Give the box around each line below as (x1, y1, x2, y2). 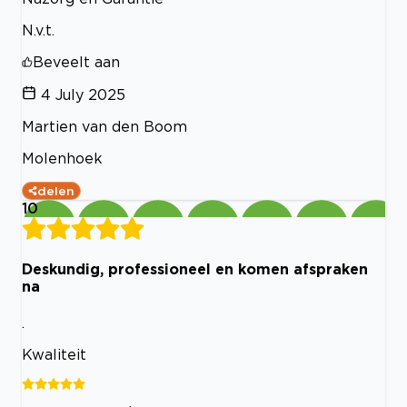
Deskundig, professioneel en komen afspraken (22, 260, 368, 277)
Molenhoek (22, 149, 103, 166)
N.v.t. (22, 21, 55, 38)
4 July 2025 (41, 85, 125, 103)
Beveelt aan (33, 53, 120, 70)
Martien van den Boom (22, 117, 187, 134)
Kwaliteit (22, 346, 86, 363)
